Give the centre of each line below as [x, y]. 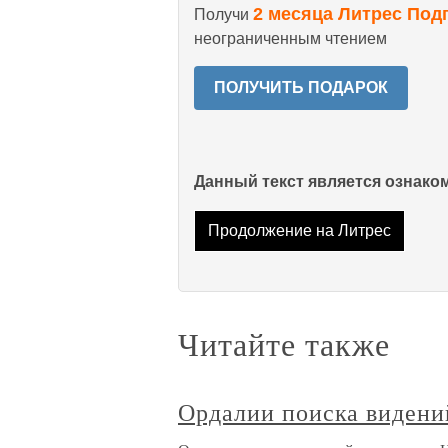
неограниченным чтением [290, 38]
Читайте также [284, 344]
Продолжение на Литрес [299, 231]
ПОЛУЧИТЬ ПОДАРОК [301, 87]
